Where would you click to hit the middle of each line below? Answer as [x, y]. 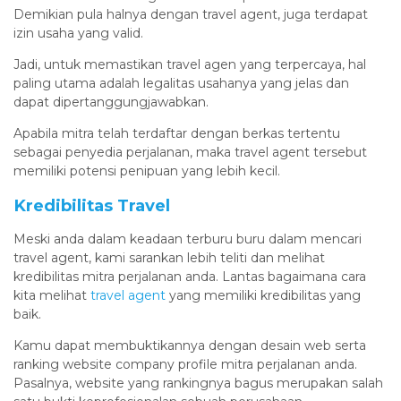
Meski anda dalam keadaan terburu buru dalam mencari [188, 239]
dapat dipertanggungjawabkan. [111, 102]
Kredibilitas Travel [92, 205]
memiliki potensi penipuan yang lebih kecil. [147, 171]
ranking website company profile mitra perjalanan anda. [185, 364]
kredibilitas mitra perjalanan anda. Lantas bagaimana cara [190, 276]
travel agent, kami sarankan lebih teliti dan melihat [169, 257]
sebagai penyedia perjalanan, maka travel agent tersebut [190, 152]
